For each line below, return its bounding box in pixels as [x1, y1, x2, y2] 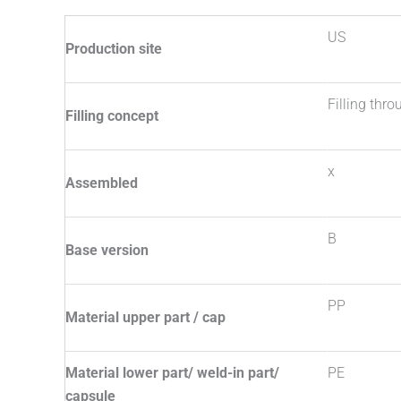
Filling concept [65, 107, 158, 125]
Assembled [65, 175, 138, 192]
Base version [65, 242, 149, 260]
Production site [65, 40, 162, 58]
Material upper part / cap [65, 309, 226, 327]
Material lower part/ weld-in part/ [65, 364, 279, 382]
